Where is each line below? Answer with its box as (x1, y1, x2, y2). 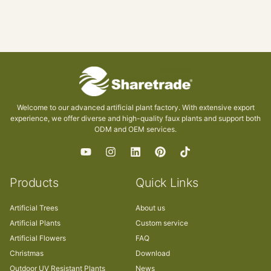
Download (135, 248, 170, 258)
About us (135, 203, 165, 212)
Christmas (10, 248, 44, 258)
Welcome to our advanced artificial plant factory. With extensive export (16, 102, 255, 112)
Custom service (135, 218, 188, 227)
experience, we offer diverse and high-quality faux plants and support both (10, 113, 261, 123)
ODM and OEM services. (94, 124, 177, 134)
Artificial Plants (10, 218, 60, 227)
